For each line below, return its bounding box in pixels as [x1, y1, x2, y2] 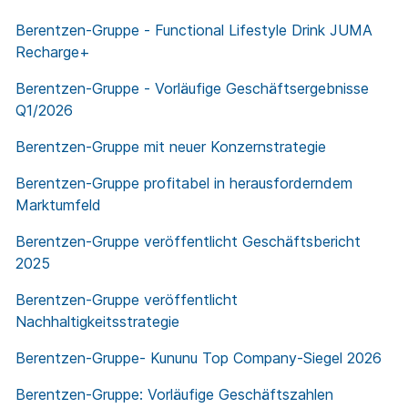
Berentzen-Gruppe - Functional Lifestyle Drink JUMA [15, 21, 372, 40]
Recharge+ [15, 43, 90, 62]
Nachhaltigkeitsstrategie [15, 312, 179, 331]
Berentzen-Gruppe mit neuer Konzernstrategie [15, 138, 326, 157]
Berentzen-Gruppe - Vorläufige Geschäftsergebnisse [15, 79, 369, 98]
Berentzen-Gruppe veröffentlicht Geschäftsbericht [15, 232, 361, 251]
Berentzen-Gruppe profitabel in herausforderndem [15, 174, 352, 193]
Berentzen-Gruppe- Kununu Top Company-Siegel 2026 [15, 349, 382, 368]
